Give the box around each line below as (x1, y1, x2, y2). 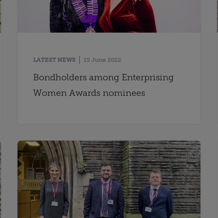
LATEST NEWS (33, 56, 75, 63)
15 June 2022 (83, 56, 121, 63)
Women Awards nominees (33, 87, 145, 98)
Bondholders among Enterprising (33, 72, 174, 83)
